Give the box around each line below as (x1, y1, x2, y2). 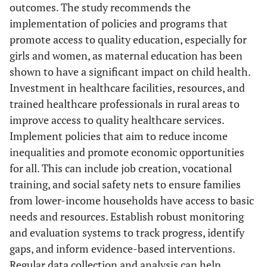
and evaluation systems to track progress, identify (10, 225, 244, 240)
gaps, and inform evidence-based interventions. (10, 241, 235, 256)
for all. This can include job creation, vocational (10, 160, 232, 175)
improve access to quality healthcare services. (10, 112, 224, 127)
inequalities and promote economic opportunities (10, 144, 244, 159)
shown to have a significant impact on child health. (10, 64, 250, 79)
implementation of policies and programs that (10, 15, 228, 30)
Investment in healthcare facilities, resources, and (10, 80, 245, 95)
